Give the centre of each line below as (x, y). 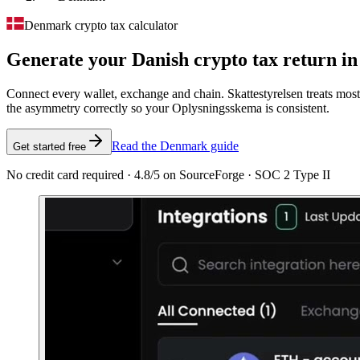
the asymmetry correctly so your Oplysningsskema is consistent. (168, 108)
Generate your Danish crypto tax (142, 59)
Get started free (49, 146)
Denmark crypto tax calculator (101, 25)
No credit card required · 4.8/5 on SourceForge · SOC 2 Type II (168, 174)
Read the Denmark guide (175, 145)
